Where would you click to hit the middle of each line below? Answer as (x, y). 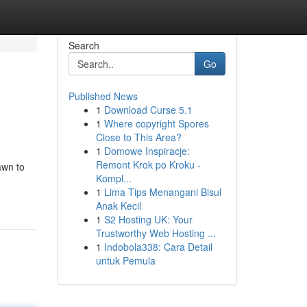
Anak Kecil (118, 206)
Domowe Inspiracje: (147, 151)
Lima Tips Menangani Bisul (162, 192)
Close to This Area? (138, 137)
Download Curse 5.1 (148, 110)
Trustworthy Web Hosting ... (156, 233)
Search (84, 45)
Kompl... (113, 178)
